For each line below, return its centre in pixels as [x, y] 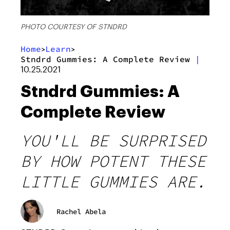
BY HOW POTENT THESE [113, 161]
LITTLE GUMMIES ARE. [113, 182]
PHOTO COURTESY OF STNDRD [74, 27]
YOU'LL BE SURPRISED [113, 141]
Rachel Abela [81, 211]
